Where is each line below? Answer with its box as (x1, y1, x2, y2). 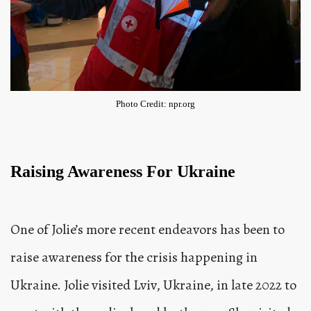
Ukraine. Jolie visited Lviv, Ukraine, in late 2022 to (10, 276, 296, 295)
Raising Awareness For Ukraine (10, 162, 235, 181)
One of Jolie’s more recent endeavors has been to (10, 220, 285, 239)
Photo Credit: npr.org (116, 99, 195, 110)
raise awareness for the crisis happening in (10, 248, 258, 267)
